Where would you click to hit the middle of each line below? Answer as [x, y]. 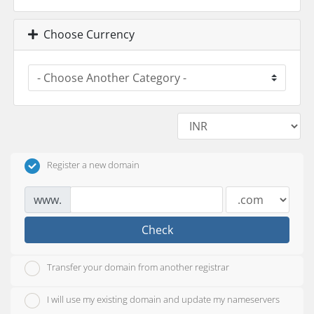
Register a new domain [93, 165]
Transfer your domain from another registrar [138, 267]
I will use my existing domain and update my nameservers [163, 300]
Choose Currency [86, 34]
